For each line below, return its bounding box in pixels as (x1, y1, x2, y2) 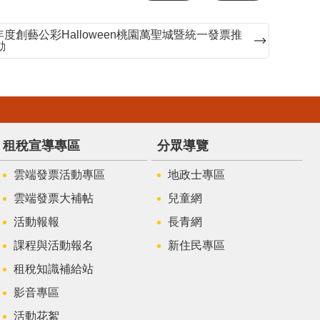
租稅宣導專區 (2, 138, 80, 153)
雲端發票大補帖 (13, 191, 94, 204)
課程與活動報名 (13, 239, 94, 251)
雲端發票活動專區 (13, 168, 105, 181)
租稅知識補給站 (13, 262, 94, 275)
